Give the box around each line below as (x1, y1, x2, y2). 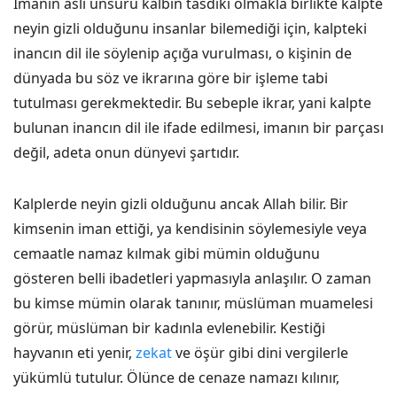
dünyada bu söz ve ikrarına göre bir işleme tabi (13, 68, 328, 88)
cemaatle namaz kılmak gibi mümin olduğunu (13, 244, 320, 263)
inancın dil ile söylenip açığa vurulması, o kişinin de (13, 43, 352, 63)
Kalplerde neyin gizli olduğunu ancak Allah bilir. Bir (13, 194, 348, 214)
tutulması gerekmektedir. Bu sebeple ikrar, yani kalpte (13, 93, 371, 113)
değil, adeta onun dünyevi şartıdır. (13, 143, 239, 162)
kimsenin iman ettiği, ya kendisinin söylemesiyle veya (13, 219, 367, 238)
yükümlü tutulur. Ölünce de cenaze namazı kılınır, (13, 368, 339, 387)
